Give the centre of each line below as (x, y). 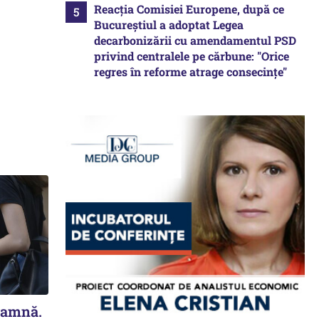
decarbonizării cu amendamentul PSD (195, 40)
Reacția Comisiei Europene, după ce (189, 9)
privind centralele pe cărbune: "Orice (192, 56)
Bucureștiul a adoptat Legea (169, 25)
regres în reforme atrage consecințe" (190, 72)
